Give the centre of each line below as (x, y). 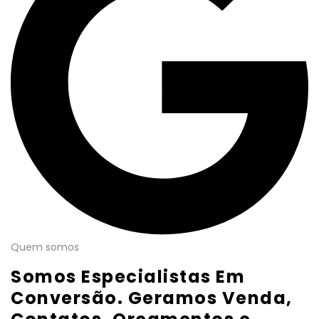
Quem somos (45, 247)
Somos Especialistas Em (128, 276)
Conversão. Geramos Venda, (152, 298)
